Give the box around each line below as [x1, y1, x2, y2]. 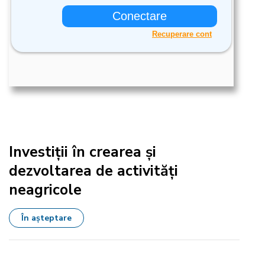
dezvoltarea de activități [9, 161, 178, 181]
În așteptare [21, 212, 72, 224]
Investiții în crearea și [9, 142, 156, 162]
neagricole [9, 180, 82, 200]
